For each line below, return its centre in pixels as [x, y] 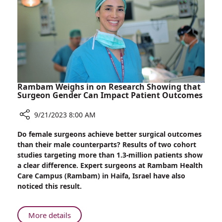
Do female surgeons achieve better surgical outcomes [110, 134]
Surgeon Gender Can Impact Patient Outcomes [110, 95]
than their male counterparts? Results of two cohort [107, 145]
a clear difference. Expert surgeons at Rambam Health [110, 166]
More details [50, 215]
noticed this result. [50, 186]
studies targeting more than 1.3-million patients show [110, 155]
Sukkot [82, 17]
